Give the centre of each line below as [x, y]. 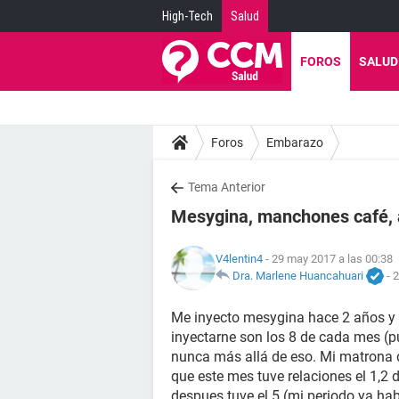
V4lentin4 [239, 258]
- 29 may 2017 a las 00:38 [328, 258]
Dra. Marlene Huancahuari [298, 275]
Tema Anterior [227, 187]
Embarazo [295, 142]
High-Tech [187, 16]
